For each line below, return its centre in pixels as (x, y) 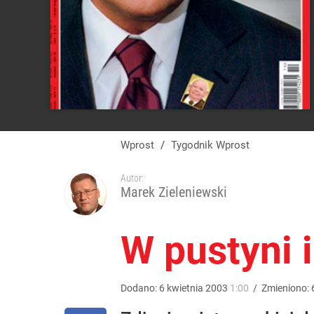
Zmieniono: (286, 288)
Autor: (132, 178)
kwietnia (185, 288)
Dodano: (140, 288)
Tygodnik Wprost (213, 145)
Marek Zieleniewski (174, 192)
